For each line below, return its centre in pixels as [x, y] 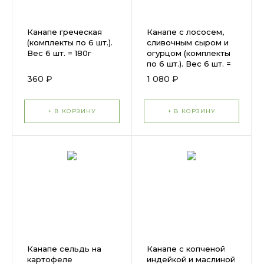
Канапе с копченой [186, 249]
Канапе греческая [65, 32]
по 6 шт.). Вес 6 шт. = [189, 64]
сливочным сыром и [188, 42]
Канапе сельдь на [64, 249]
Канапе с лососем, [185, 32]
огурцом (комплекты [189, 53]
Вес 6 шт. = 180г [59, 53]
